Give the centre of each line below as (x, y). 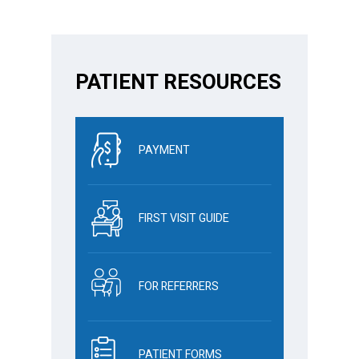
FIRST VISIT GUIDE (184, 218)
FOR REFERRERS (179, 286)
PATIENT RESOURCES (178, 82)
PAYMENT (164, 150)
